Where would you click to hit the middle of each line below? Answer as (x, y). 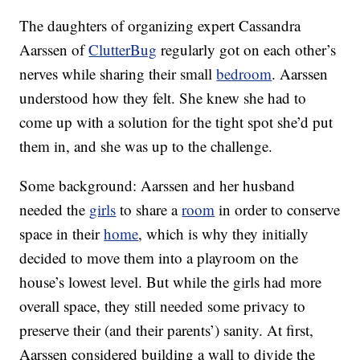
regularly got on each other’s (247, 50)
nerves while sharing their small (118, 74)
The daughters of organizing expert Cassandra (160, 26)
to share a (149, 210)
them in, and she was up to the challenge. (146, 146)
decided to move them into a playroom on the (159, 258)
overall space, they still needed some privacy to (163, 306)
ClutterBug (123, 50)
